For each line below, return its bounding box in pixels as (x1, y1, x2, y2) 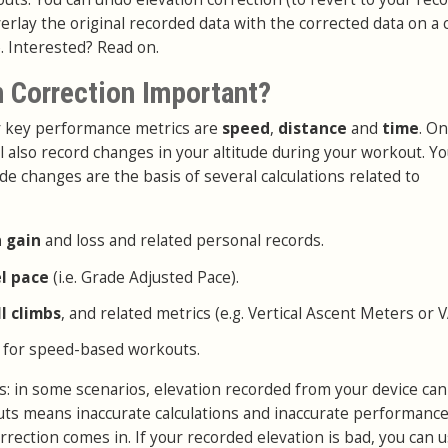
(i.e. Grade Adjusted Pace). (49, 266, 239, 288)
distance (278, 118, 351, 140)
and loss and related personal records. (45, 230, 324, 252)
